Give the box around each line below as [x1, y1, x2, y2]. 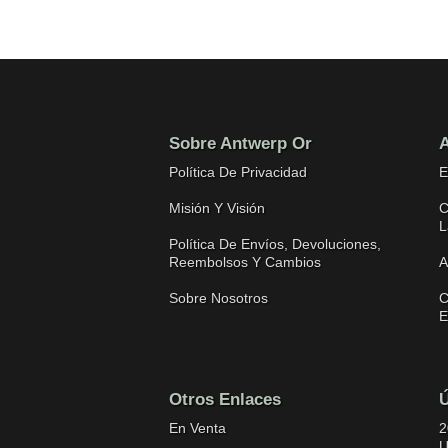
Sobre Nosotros [168, 290, 268, 306]
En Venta [168, 420, 226, 436]
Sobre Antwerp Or [168, 134, 312, 153]
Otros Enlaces [168, 390, 281, 409]
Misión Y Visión [168, 200, 265, 216]
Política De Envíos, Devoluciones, [168, 236, 381, 252]
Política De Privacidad [168, 164, 307, 180]
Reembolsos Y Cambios [168, 254, 321, 270]
